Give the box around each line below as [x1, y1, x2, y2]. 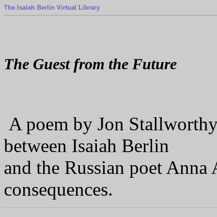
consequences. [4, 179, 113, 200]
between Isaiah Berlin [4, 135, 169, 156]
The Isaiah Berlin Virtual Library [4, 4, 100, 11]
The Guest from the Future [4, 55, 177, 73]
